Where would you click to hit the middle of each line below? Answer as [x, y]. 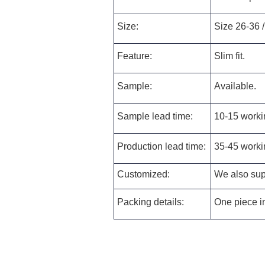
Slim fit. [230, 56]
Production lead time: [161, 146]
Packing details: [151, 202]
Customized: [143, 174]
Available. [235, 86]
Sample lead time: [155, 116]
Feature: [135, 56]
